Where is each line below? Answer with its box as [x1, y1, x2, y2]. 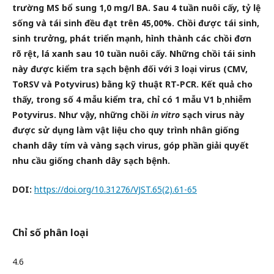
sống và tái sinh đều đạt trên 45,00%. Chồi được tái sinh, [12, 17, 259, 29]
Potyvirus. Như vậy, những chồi [12, 109, 151, 120]
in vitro [151, 109, 180, 120]
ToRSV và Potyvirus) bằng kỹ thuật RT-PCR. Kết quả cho [12, 78, 253, 90]
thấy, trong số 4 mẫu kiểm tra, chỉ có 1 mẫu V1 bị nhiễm [12, 94, 251, 105]
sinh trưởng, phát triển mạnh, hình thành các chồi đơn [12, 32, 251, 44]
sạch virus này [180, 109, 245, 120]
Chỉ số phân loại [12, 226, 89, 239]
